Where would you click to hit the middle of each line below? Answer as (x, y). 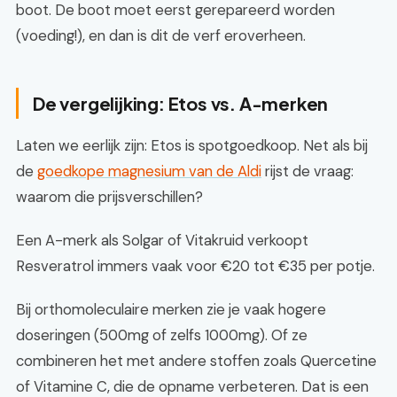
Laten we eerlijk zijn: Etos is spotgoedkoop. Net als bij (192, 145)
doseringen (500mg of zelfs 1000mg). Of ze (162, 335)
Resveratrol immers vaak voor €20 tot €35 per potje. (195, 266)
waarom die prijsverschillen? (109, 197)
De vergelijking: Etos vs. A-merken (181, 103)
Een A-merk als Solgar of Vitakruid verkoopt (162, 240)
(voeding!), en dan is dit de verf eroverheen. (161, 35)
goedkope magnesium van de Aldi (149, 171)
